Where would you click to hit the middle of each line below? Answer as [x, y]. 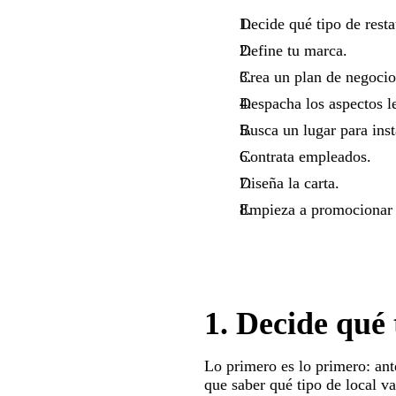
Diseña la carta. [289, 183]
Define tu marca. [293, 50]
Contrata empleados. [305, 156]
